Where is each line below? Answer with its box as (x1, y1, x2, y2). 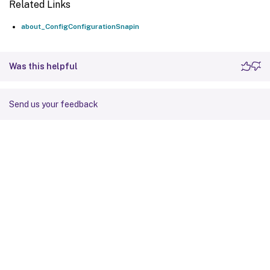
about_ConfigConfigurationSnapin (21, 22, 139, 31)
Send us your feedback (9, 99, 98, 109)
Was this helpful (9, 61, 78, 71)
